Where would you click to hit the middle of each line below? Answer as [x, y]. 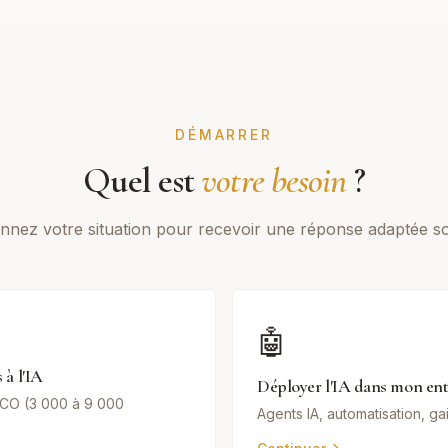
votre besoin [274, 180]
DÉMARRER [224, 134]
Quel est [142, 180]
